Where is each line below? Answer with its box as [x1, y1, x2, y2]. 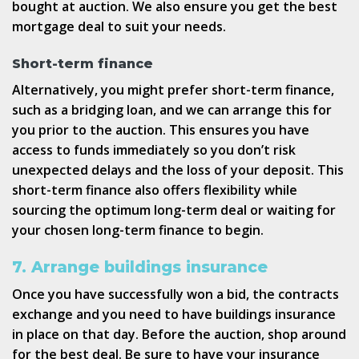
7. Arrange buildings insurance [12, 256, 268, 276]
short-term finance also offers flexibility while [12, 181, 297, 200]
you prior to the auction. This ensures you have [12, 121, 309, 139]
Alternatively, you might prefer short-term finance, [12, 81, 334, 99]
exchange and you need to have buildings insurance [12, 305, 336, 323]
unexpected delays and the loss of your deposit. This [12, 161, 344, 179]
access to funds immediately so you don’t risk [12, 141, 296, 159]
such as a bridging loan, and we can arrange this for [12, 101, 332, 119]
